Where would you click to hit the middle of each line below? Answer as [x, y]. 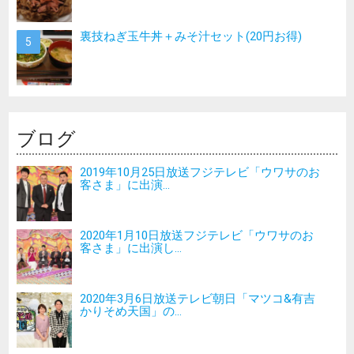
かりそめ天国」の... [131, 311]
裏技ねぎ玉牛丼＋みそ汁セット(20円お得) [191, 36]
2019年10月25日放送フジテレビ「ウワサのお [200, 171]
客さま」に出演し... [131, 247]
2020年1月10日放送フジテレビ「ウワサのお [197, 235]
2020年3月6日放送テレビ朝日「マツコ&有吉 [198, 298]
